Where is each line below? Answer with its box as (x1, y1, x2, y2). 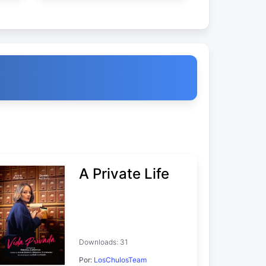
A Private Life (78, 164, 169, 182)
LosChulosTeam (93, 255, 147, 264)
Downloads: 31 (78, 237, 128, 246)
